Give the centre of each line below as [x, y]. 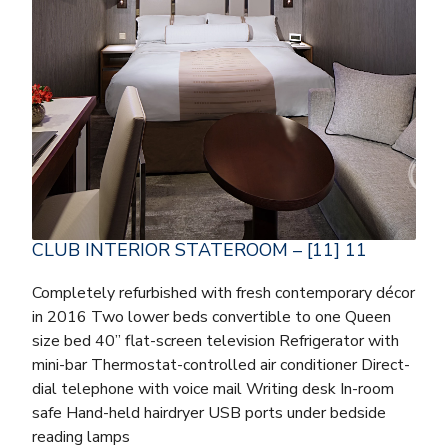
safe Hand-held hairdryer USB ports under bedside [209, 413]
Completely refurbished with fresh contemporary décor [223, 293]
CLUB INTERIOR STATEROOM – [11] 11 [199, 250]
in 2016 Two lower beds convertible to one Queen [211, 317]
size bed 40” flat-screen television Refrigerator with [215, 341]
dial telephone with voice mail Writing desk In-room [213, 389]
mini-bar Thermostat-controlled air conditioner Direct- [221, 365]
